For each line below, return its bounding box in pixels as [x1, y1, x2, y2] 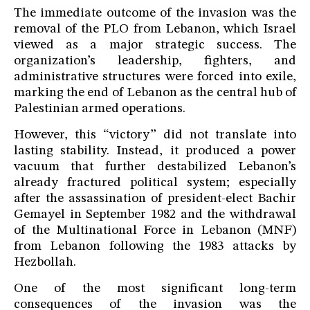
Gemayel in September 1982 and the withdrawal [14, 208, 296, 222]
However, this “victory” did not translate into [14, 129, 296, 143]
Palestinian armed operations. [14, 102, 185, 116]
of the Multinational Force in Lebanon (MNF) [14, 224, 296, 238]
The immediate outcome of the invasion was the [14, 7, 296, 21]
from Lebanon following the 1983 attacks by [14, 240, 296, 254]
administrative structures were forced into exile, [14, 71, 296, 84]
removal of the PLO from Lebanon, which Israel [14, 23, 296, 37]
